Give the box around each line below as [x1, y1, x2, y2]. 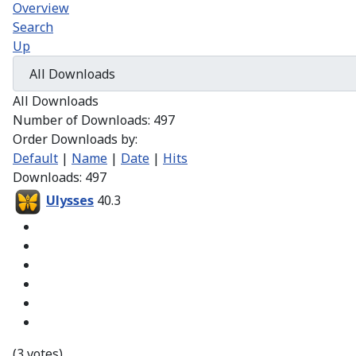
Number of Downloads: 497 [13, 111, 175, 130]
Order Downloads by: [13, 130, 137, 149]
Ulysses [46, 192, 94, 210]
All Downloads [13, 92, 99, 110]
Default [13, 149, 58, 168]
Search [13, 18, 53, 36]
